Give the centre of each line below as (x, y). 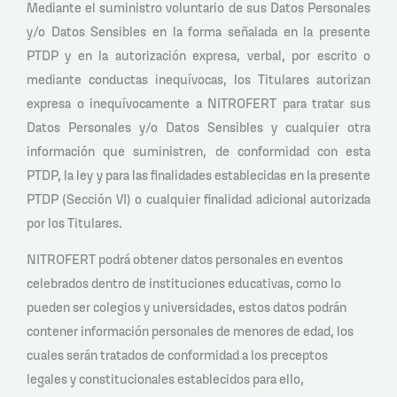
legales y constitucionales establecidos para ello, (165, 379)
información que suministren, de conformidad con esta (198, 151)
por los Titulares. (74, 222)
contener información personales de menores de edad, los (190, 331)
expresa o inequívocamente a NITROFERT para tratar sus (198, 103)
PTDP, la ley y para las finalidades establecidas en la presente (198, 175)
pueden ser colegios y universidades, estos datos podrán (187, 307)
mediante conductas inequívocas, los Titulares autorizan (198, 79)
